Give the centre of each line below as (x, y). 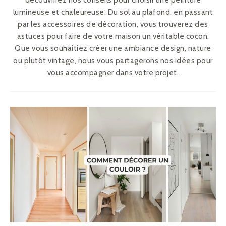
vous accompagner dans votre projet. (113, 73)
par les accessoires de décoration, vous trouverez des (113, 24)
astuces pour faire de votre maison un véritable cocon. (113, 36)
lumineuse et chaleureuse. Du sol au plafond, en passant (113, 12)
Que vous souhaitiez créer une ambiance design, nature (113, 48)
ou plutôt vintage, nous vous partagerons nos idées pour (113, 61)
